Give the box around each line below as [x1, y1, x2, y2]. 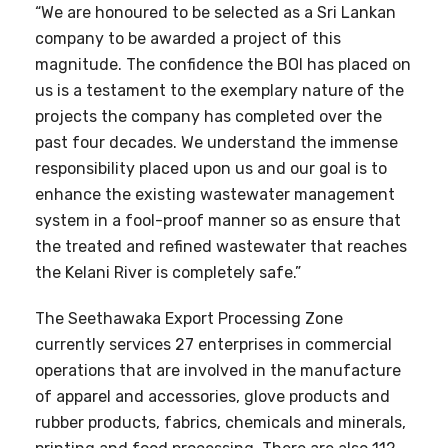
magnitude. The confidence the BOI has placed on [35, 54, 411, 74]
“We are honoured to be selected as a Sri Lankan [35, 2, 396, 22]
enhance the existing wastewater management [35, 184, 395, 204]
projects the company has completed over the [35, 106, 382, 126]
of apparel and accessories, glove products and [35, 386, 390, 406]
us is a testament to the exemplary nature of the [35, 80, 404, 100]
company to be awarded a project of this [35, 28, 341, 48]
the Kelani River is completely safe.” [35, 262, 301, 282]
